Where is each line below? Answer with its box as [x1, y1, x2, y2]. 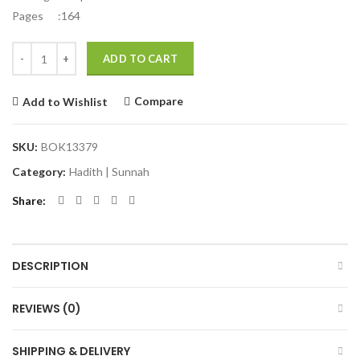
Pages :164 [12, 9, 80, 22]
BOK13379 [41, 140, 98, 154]
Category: [12, 165, 68, 179]
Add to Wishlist [22, 94, 108, 108]
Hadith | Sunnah [69, 165, 149, 179]
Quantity [12, 43, 58, 57]
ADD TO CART [103, 52, 178, 65]
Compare [134, 94, 183, 108]
